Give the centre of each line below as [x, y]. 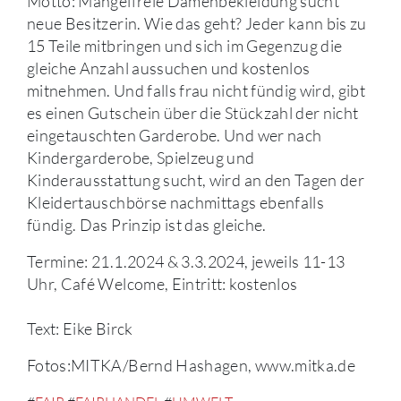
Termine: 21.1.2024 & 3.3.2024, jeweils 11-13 [186, 262]
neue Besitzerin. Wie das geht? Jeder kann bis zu [197, 24]
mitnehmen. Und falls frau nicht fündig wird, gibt [196, 91]
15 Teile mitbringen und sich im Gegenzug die [185, 46]
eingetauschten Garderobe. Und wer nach [175, 136]
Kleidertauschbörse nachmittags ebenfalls [176, 203]
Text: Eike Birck [80, 329]
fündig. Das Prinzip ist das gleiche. [147, 225]
